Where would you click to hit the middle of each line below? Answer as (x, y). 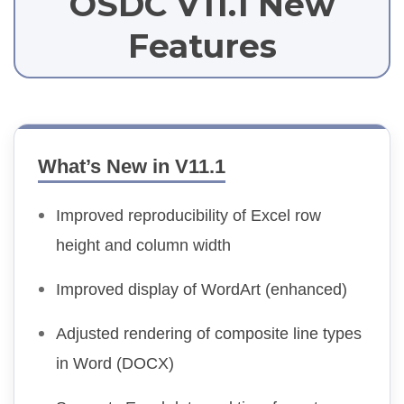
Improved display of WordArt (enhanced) (202, 290)
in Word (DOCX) (115, 364)
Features (202, 46)
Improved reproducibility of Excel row (188, 216)
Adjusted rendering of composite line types (209, 334)
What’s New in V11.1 (132, 167)
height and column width (143, 246)
